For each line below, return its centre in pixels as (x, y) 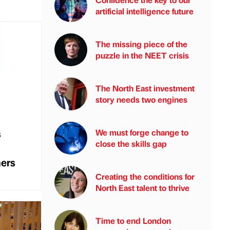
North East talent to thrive (142, 188)
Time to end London (133, 221)
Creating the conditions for (145, 176)
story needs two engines (141, 99)
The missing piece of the (141, 44)
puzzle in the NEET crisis (142, 55)
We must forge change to (142, 132)
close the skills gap (131, 143)
